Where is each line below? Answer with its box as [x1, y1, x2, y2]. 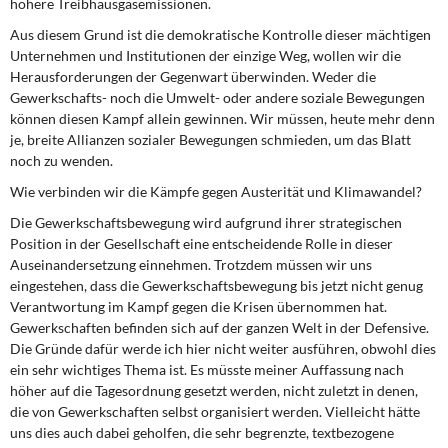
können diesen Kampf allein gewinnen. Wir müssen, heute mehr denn [10, 110, 435, 127]
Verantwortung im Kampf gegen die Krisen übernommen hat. [10, 298, 387, 315]
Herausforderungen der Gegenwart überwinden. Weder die [10, 68, 376, 85]
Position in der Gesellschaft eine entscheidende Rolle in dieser [10, 235, 393, 252]
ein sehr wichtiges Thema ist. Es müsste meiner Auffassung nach [10, 361, 404, 378]
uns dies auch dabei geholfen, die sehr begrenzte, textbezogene [10, 424, 394, 441]
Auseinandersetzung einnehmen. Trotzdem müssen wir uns [10, 256, 372, 273]
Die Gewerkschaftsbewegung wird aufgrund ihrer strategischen [10, 214, 402, 231]
